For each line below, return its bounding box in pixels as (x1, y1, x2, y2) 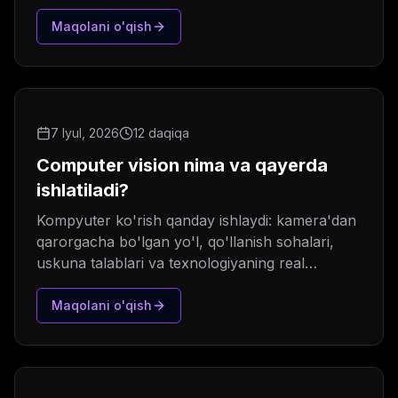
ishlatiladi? (36, 179, 129, 202)
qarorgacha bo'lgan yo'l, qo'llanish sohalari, (36, 233, 334, 251)
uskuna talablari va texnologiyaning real (36, 254, 305, 273)
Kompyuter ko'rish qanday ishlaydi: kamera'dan (36, 211, 356, 230)
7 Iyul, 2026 (51, 125, 119, 141)
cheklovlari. (36, 275, 114, 294)
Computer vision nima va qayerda (36, 155, 328, 177)
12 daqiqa (133, 125, 189, 141)
